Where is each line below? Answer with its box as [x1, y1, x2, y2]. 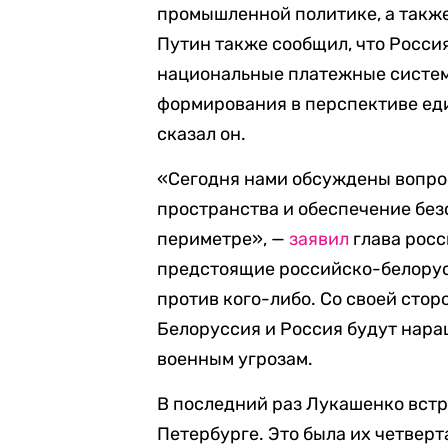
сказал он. [157, 123, 247, 145]
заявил [289, 228, 350, 250]
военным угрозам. [157, 348, 314, 370]
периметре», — [157, 228, 290, 250]
